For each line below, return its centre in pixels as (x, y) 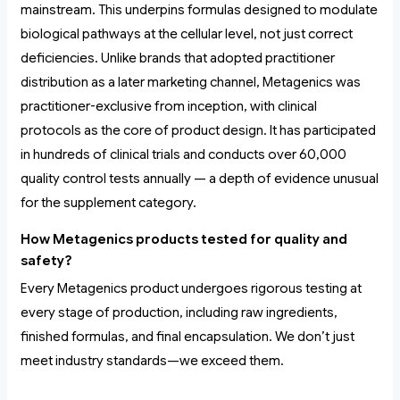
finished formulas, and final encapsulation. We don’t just (187, 337)
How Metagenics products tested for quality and (184, 240)
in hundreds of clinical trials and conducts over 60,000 (183, 155)
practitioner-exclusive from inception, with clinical (169, 107)
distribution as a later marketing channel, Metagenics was (191, 83)
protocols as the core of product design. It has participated (198, 131)
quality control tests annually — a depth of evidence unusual (200, 179)
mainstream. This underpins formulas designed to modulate (199, 10)
